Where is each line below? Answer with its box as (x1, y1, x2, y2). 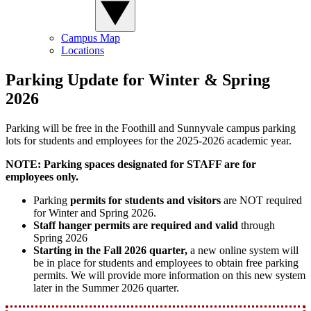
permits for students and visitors (70, 194, 221, 207)
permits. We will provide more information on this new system (33, 269, 305, 282)
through (241, 219, 275, 232)
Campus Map (61, 32, 120, 44)
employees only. (6, 171, 78, 183)
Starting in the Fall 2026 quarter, (33, 244, 187, 257)
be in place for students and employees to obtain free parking (33, 257, 299, 269)
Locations (61, 44, 104, 57)
